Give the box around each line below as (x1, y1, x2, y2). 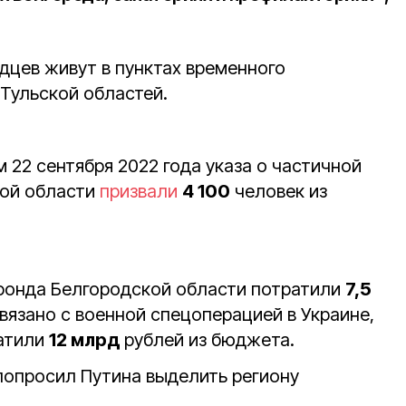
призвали (100, 180, 178, 202)
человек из (230, 180, 327, 202)
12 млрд (49, 329, 124, 351)
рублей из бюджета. (124, 329, 295, 351)
